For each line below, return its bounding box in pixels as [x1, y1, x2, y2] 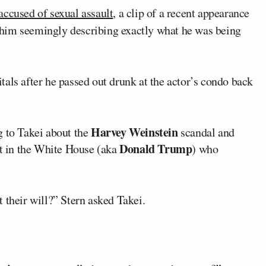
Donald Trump [119, 140, 192, 157]
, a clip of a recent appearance [113, 4, 250, 21]
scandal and [178, 123, 235, 140]
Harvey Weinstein [91, 123, 178, 141]
